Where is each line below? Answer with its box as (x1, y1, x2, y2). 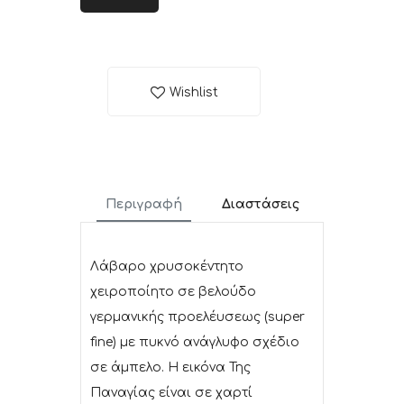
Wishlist (169, 86, 218, 100)
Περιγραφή (105, 197, 182, 212)
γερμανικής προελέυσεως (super (90, 310, 305, 325)
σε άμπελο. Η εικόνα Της (90, 361, 251, 375)
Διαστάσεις (221, 197, 299, 212)
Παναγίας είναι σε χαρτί (90, 386, 252, 400)
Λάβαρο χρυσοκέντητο (90, 260, 243, 274)
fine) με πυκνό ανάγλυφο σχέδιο (90, 335, 299, 350)
